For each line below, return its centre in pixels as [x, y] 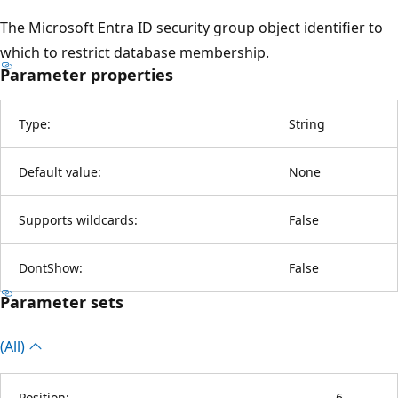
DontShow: [51, 267]
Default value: [60, 171]
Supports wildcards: [78, 219]
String [307, 123]
